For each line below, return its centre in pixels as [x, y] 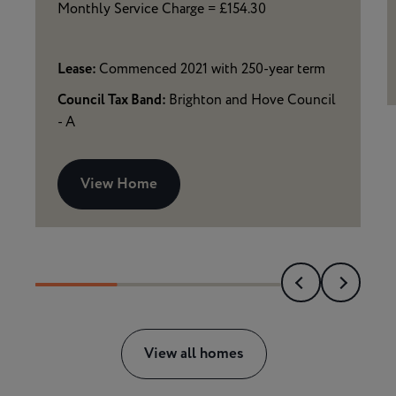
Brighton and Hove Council [252, 100]
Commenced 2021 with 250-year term [212, 69]
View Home [119, 184]
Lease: [78, 69]
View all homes [194, 354]
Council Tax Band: [113, 100]
